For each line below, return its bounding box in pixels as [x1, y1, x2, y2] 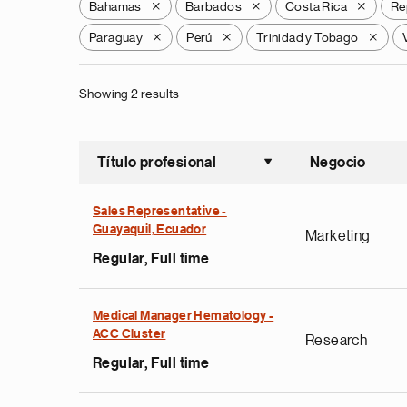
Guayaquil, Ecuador [93, 223, 207, 236]
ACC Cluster [93, 328, 166, 341]
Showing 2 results [79, 87, 180, 100]
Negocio [310, 155, 366, 170]
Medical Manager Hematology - [93, 310, 274, 323]
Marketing [305, 229, 371, 243]
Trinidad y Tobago [255, 31, 359, 44]
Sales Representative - [93, 205, 227, 218]
